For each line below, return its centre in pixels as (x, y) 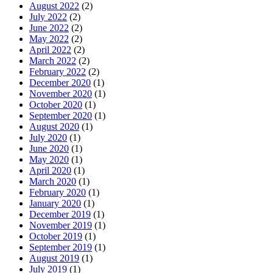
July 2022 (48, 16)
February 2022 (58, 71)
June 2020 (49, 148)
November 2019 (61, 225)
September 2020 (61, 115)
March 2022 (53, 60)
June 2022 (49, 27)
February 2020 (58, 192)
